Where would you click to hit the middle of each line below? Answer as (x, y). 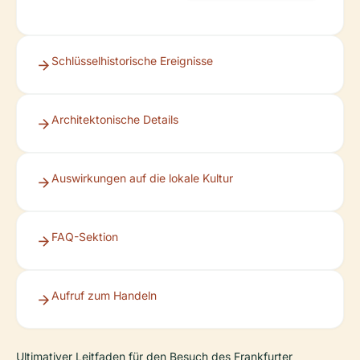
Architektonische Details (115, 119)
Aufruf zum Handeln (104, 295)
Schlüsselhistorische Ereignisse (132, 61)
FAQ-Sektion (85, 237)
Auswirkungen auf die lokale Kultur (142, 178)
